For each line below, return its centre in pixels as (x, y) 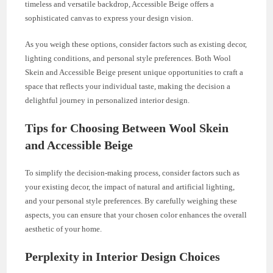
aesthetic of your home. (64, 229)
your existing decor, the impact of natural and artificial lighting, (130, 186)
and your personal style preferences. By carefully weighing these (131, 200)
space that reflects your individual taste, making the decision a (128, 86)
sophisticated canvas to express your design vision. (109, 18)
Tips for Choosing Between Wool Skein (127, 128)
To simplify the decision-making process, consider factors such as (133, 172)
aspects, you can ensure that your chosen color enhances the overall (136, 214)
